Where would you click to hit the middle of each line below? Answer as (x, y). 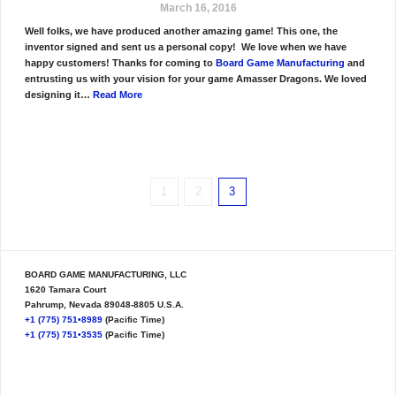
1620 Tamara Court (65, 290)
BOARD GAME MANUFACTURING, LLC (105, 275)
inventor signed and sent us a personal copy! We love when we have (185, 47)
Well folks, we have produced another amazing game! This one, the (181, 31)
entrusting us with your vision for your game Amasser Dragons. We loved (195, 79)
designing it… (58, 95)
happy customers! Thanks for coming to (120, 63)
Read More (117, 95)
